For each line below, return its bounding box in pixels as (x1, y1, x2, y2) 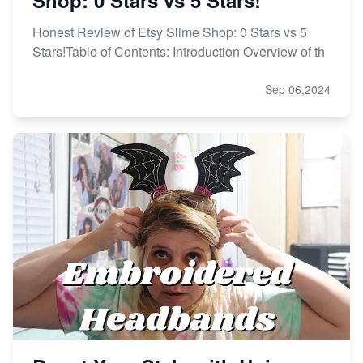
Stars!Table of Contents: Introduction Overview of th (32, 41, 325, 61)
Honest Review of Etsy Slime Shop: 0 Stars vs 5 (32, 22, 307, 41)
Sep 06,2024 (265, 80, 331, 97)
